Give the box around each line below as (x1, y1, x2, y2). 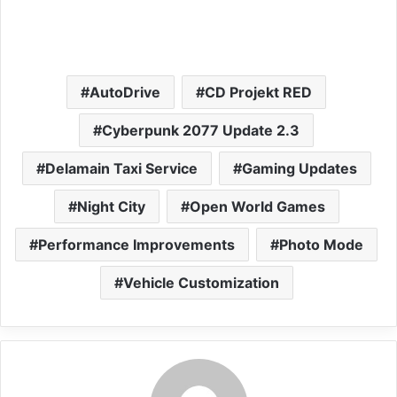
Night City (76, 198, 145, 216)
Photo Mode (279, 236, 363, 254)
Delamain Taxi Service (44, 160, 198, 178)
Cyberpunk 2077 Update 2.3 (102, 121, 300, 140)
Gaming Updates (241, 160, 357, 178)
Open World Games (189, 198, 325, 216)
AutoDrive (90, 83, 160, 102)
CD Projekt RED (205, 83, 312, 102)
